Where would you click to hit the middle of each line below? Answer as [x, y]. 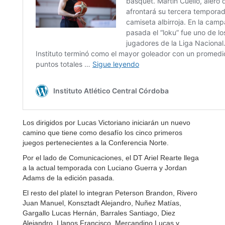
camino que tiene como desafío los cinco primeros [102, 133]
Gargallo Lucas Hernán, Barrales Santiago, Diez [99, 213]
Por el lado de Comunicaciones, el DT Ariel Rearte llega [111, 158]
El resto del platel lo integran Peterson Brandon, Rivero [110, 193]
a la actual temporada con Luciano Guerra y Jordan [105, 168]
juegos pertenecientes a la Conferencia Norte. [96, 143]
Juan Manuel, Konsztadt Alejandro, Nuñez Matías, [102, 203]
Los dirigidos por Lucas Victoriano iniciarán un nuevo [106, 123]
